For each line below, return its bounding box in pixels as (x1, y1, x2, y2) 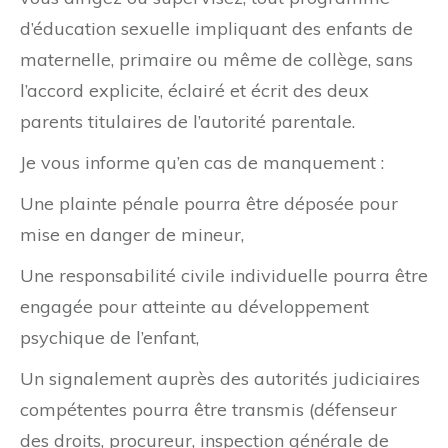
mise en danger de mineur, (20, 223, 244, 247)
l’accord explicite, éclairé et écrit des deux (20, 79, 369, 103)
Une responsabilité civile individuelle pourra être (20, 264, 428, 288)
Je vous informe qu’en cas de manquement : (20, 151, 384, 175)
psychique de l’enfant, (20, 326, 199, 350)
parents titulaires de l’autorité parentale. (20, 110, 355, 134)
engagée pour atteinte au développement (20, 295, 369, 319)
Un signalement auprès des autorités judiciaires (20, 367, 420, 391)
